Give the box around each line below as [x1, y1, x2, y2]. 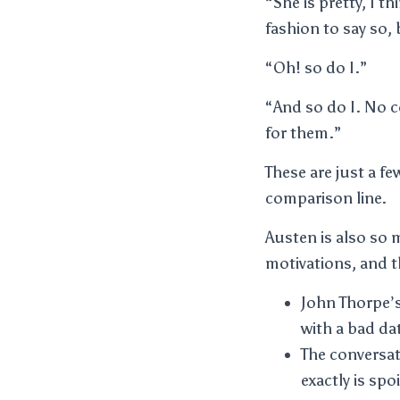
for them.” [265, 123, 341, 143]
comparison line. [265, 188, 387, 208]
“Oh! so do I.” [265, 58, 367, 78]
